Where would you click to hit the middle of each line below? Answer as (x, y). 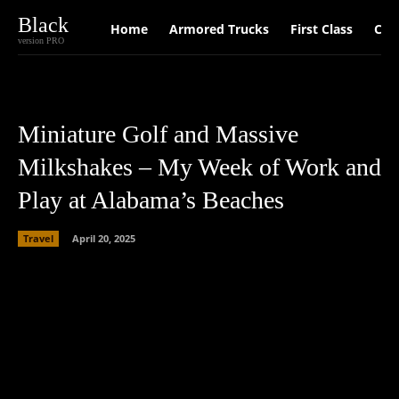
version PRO (41, 41)
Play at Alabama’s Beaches (151, 200)
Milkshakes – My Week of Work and (199, 167)
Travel (38, 238)
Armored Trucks (219, 29)
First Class (321, 29)
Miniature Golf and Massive (158, 134)
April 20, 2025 (104, 238)
